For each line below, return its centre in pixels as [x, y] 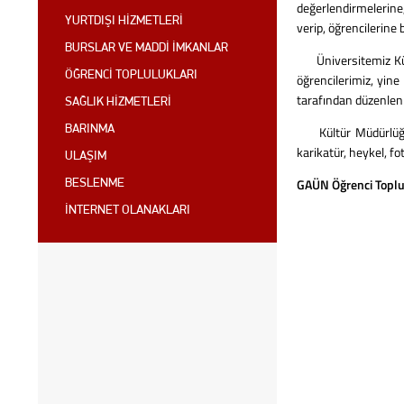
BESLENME [95, 184]
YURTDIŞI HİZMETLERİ [124, 21]
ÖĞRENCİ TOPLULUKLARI [131, 75]
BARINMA [90, 129]
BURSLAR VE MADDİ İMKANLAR [147, 48]
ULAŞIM [86, 156]
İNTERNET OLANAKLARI [128, 211]
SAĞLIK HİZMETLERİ [118, 102]
